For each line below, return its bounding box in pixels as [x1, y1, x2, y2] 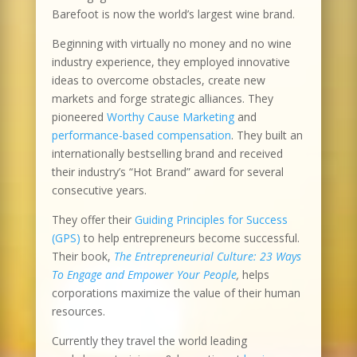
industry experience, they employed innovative [51, 54, 290, 69]
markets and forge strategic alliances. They [51, 91, 273, 106]
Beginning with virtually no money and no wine [51, 36, 292, 51]
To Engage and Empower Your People [51, 267, 237, 282]
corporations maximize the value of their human [51, 285, 300, 300]
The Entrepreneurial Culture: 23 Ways [113, 249, 301, 264]
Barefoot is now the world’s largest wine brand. [51, 6, 295, 22]
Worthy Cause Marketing [106, 109, 234, 124]
